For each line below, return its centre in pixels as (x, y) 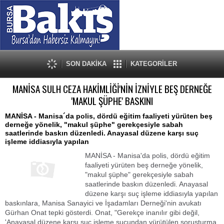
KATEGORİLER (154, 64)
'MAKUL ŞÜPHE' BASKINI (112, 101)
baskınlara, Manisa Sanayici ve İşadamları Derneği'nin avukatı (103, 203)
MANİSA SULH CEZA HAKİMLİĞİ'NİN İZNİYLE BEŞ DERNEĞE (112, 89)
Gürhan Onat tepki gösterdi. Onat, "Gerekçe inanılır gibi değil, (102, 212)
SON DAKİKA (86, 64)
